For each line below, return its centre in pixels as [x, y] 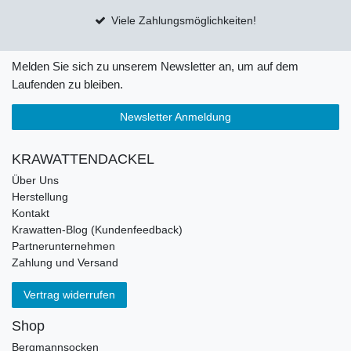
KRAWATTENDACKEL [83, 159]
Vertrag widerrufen [69, 295]
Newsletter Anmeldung [175, 117]
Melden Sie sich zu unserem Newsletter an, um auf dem [155, 67]
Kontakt [31, 213]
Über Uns [35, 181]
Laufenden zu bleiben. [67, 85]
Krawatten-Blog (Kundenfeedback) [97, 230]
